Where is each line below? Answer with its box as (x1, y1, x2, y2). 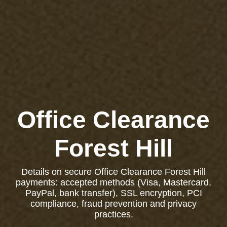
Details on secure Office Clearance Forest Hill (21, 167, 206, 177)
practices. (94, 209, 133, 219)
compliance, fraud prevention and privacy (30, 199, 197, 209)
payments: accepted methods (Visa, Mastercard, (16, 177, 211, 187)
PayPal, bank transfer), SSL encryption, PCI (25, 188, 202, 198)
